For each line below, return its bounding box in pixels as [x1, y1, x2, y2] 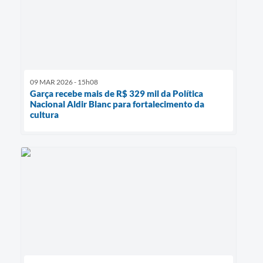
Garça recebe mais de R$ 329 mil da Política [30, 88, 203, 99]
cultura [30, 109, 59, 120]
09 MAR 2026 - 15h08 [30, 77, 98, 87]
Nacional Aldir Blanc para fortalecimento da [30, 99, 204, 110]
